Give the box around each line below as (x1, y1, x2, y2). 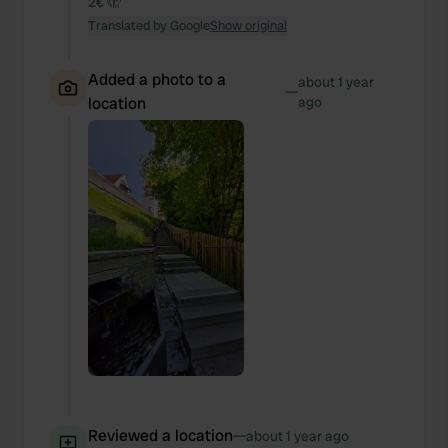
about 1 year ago (246, 427, 349, 445)
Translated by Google (88, 17, 210, 34)
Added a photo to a (88, 69, 226, 90)
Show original (210, 17, 287, 34)
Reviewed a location (88, 425, 233, 446)
